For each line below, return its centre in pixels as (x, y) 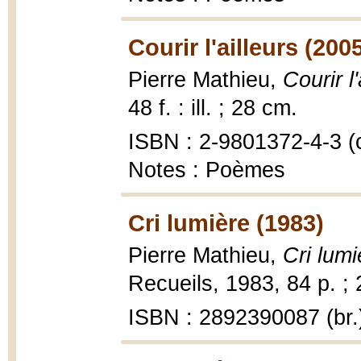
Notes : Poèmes (207, 170)
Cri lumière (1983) (226, 223)
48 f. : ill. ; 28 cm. (213, 108)
